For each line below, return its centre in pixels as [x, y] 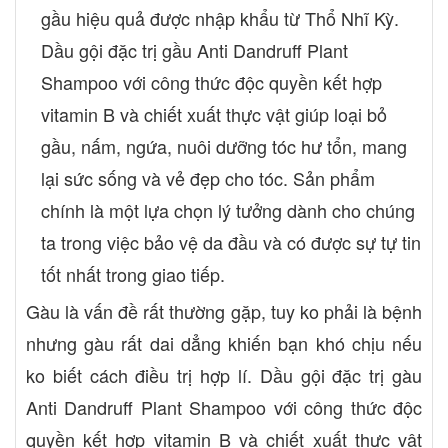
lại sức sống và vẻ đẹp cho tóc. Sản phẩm [208, 177]
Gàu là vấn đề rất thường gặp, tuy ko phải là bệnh [224, 311]
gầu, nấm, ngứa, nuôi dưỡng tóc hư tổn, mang [224, 145]
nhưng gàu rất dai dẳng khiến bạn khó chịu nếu [224, 343]
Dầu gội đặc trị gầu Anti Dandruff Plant [194, 49]
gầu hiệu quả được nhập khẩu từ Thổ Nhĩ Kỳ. [220, 17]
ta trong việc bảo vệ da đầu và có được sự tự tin [231, 241]
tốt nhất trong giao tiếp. [133, 273]
